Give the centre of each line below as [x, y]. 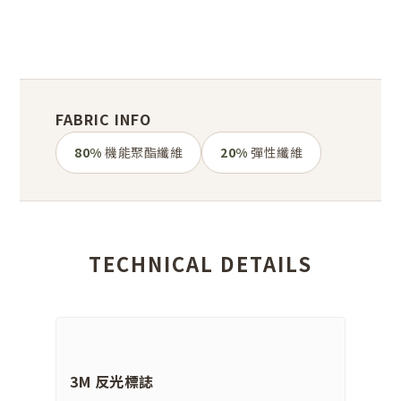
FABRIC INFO [103, 119]
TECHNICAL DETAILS [200, 264]
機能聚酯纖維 [142, 153]
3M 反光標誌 [112, 382]
